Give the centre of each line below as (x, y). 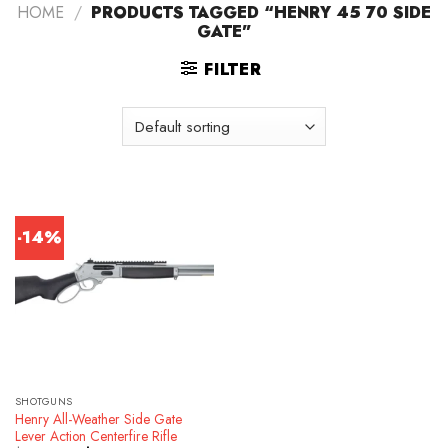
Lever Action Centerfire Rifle (95, 435)
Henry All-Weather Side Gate (98, 418)
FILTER (232, 70)
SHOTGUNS (43, 402)
